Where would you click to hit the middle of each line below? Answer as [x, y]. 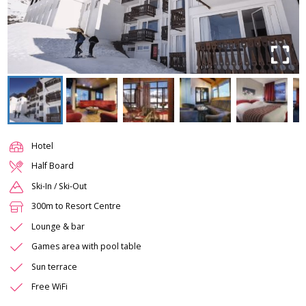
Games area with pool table [86, 247]
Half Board [53, 166]
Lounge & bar [58, 226]
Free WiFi [50, 287]
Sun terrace [54, 266]
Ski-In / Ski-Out [59, 186]
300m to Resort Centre [76, 206]
